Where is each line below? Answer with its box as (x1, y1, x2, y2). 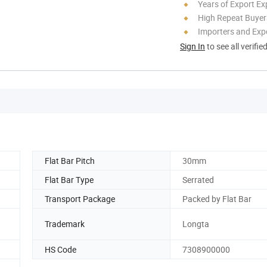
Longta (182, 218, 209, 230)
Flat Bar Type (45, 173, 94, 185)
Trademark (45, 218, 85, 230)
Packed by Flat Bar (182, 193, 252, 204)
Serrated (182, 173, 214, 185)
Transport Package (45, 193, 115, 204)
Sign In (180, 40, 205, 52)
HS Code (45, 243, 76, 255)
